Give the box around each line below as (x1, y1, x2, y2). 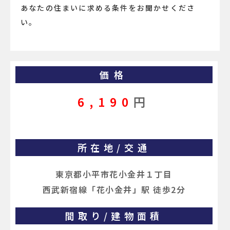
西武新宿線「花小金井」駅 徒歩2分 (42, 183, 186, 196)
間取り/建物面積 (65, 209, 163, 223)
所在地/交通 (77, 141, 151, 155)
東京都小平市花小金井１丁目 (55, 168, 172, 181)
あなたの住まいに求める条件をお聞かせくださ (21, 3, 196, 13)
